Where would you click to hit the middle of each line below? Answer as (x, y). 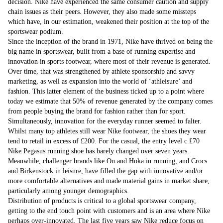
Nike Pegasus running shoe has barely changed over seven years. (99, 151)
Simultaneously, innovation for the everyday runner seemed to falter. (105, 121)
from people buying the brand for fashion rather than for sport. (97, 111)
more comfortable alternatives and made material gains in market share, (109, 181)
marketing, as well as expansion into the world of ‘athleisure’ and (100, 81)
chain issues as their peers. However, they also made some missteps (102, 12)
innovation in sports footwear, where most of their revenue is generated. (109, 61)
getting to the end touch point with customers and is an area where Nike (109, 211)
